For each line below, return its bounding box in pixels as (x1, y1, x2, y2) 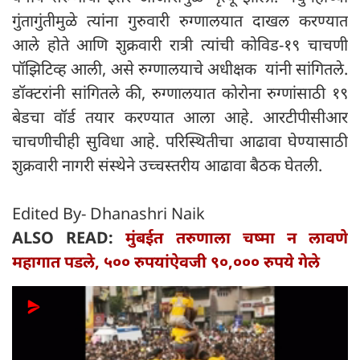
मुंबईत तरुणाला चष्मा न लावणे (125, 227, 349, 249)
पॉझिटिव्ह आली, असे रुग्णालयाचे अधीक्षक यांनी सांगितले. (12, 58, 348, 80)
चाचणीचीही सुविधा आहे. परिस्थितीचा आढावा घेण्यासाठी (12, 130, 348, 153)
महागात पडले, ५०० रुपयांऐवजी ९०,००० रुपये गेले (12, 251, 320, 273)
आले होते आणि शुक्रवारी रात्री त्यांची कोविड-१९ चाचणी (12, 34, 348, 56)
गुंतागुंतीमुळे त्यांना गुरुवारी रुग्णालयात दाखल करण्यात (12, 10, 348, 32)
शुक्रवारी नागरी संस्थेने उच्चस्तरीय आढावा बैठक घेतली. (12, 154, 330, 177)
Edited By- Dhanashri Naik (12, 202, 209, 225)
